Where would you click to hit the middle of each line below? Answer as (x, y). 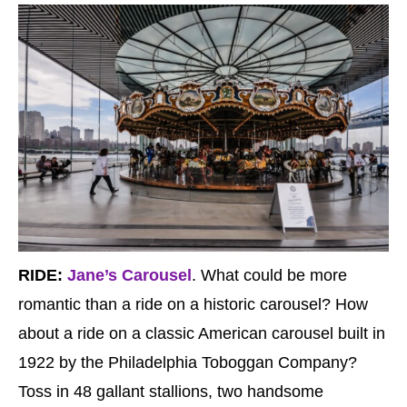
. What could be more (269, 276)
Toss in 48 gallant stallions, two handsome (171, 392)
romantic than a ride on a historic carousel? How (193, 305)
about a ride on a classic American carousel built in (202, 334)
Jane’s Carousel (129, 276)
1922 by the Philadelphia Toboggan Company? (188, 363)
